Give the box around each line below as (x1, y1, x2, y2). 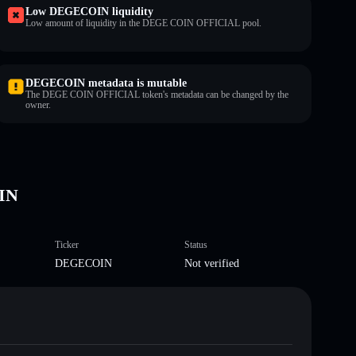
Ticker (54, 238, 79, 250)
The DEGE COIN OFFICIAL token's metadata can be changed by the (25, 88, 288, 100)
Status (184, 238, 207, 250)
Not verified (184, 257, 239, 269)
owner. (25, 99, 51, 110)
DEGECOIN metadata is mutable (25, 76, 187, 89)
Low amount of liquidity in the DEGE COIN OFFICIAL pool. (25, 17, 261, 29)
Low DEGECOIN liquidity (25, 5, 153, 17)
